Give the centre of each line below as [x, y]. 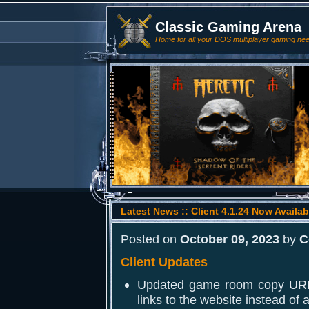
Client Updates [164, 262]
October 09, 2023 [230, 239]
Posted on [150, 239]
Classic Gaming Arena [228, 27]
